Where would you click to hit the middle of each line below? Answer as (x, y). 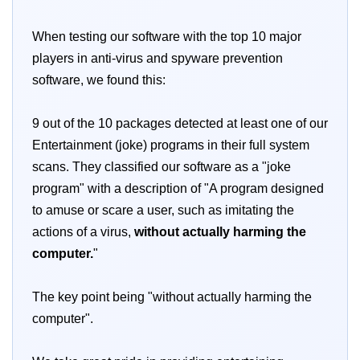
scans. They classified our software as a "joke (162, 167)
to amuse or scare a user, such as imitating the (163, 211)
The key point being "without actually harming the (172, 297)
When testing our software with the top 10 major (167, 37)
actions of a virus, (83, 232)
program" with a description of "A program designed (178, 189)
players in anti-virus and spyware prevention (157, 59)
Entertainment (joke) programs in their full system (171, 145)
